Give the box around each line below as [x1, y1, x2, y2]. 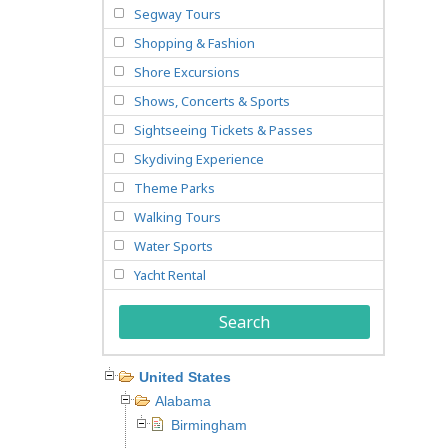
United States [139, 369, 231, 385]
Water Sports [134, 237, 213, 255]
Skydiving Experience [134, 150, 264, 168]
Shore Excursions [134, 63, 240, 81]
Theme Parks [134, 179, 215, 197]
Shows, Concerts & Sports [134, 92, 290, 110]
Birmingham [171, 417, 247, 433]
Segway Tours [134, 5, 221, 23]
